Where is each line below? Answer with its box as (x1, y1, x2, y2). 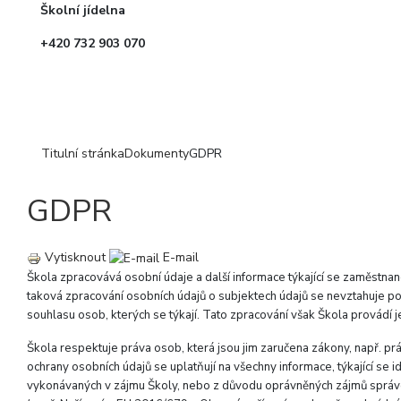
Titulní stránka (41, 145, 124, 163)
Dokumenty (124, 145, 189, 163)
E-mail (159, 249, 199, 267)
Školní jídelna (40, 2, 125, 20)
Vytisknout (41, 249, 106, 267)
